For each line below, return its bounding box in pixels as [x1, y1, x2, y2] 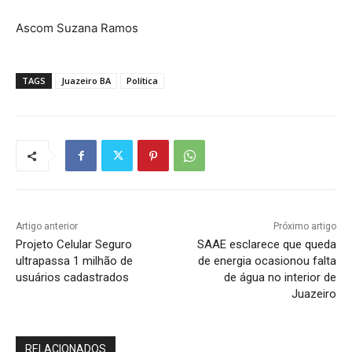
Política [126, 75, 158, 87]
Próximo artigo [273, 221, 336, 233]
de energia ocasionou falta [197, 254, 336, 269]
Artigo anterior [16, 221, 78, 233]
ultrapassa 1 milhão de [16, 254, 133, 269]
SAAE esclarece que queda [196, 237, 336, 252]
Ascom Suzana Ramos [16, 20, 138, 36]
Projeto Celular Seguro [16, 237, 132, 252]
